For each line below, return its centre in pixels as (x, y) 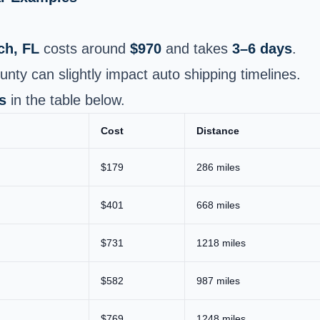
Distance (218, 130)
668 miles (218, 205)
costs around (85, 48)
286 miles (218, 167)
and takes (197, 48)
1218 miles (221, 242)
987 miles (218, 280)
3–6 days (262, 48)
